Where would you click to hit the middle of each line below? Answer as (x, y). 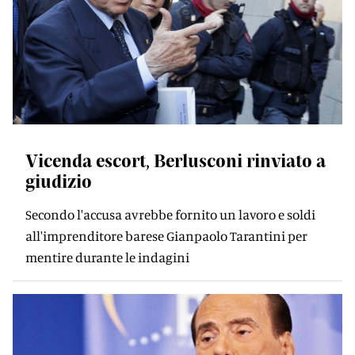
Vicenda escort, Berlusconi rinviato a (176, 160)
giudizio (59, 181)
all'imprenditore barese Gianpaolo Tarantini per (166, 236)
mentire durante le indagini (107, 257)
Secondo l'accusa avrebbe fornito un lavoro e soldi (170, 214)
